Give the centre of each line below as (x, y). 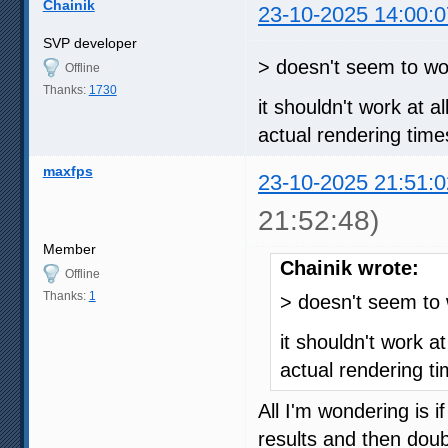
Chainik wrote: (349, 268)
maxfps (67, 171)
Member (69, 249)
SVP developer (89, 43)
